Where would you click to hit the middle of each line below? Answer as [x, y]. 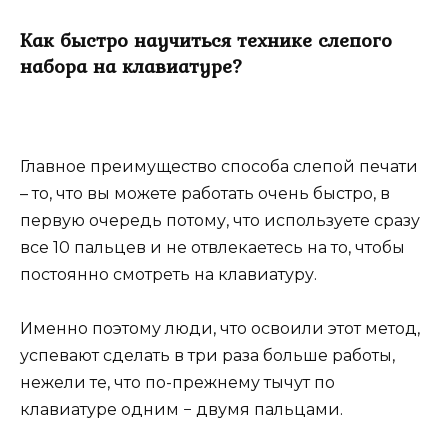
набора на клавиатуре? [131, 66]
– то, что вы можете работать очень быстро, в [205, 194]
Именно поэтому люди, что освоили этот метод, [220, 329]
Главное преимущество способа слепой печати [219, 167]
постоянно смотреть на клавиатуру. [168, 275]
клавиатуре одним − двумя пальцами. [181, 410]
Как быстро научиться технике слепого [206, 40]
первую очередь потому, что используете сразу [220, 221]
